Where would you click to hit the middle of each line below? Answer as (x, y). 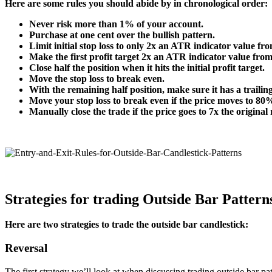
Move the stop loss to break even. (97, 78)
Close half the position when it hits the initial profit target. (147, 67)
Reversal (26, 248)
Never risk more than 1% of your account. (116, 24)
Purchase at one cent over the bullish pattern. (122, 35)
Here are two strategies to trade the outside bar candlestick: (127, 225)
